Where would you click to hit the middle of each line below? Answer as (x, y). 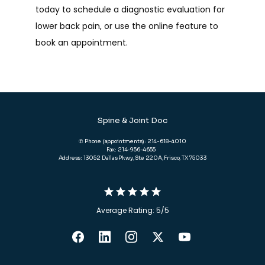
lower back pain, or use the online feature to (127, 26)
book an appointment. (83, 43)
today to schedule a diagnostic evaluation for (130, 9)
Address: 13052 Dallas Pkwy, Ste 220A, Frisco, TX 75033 (132, 158)
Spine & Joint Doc (132, 120)
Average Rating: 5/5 (132, 210)
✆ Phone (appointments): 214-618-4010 (132, 141)
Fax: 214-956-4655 (132, 150)
